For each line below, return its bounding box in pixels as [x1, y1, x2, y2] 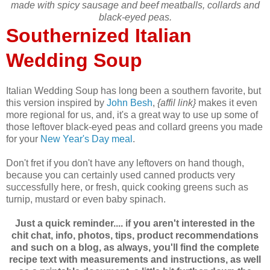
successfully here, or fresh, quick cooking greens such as [6, 182, 248, 193]
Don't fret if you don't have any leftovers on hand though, [6, 158, 244, 169]
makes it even [196, 98, 257, 108]
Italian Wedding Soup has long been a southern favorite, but [6, 86, 261, 96]
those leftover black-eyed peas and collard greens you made [6, 122, 263, 133]
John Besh [107, 98, 152, 108]
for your [6, 134, 40, 145]
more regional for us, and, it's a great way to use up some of [6, 110, 258, 121]
